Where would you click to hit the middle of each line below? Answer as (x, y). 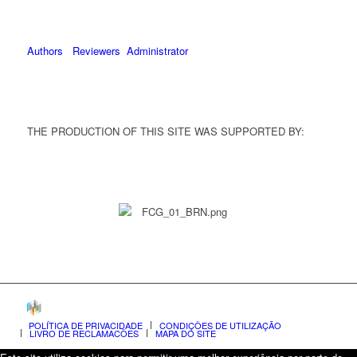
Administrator (157, 51)
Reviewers (94, 51)
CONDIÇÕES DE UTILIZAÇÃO (220, 326)
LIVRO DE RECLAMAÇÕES (84, 333)
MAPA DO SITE (185, 333)
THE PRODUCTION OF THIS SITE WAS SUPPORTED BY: (165, 131)
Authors (45, 51)
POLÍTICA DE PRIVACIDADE (85, 326)
